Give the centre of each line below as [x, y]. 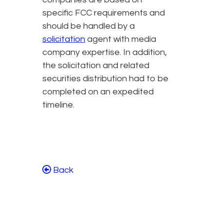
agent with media [121, 39]
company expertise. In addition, [105, 52]
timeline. [59, 105]
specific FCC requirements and [104, 13]
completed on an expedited [98, 91]
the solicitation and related [96, 65]
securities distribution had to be [105, 78]
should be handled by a [89, 26]
